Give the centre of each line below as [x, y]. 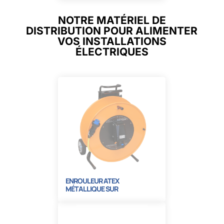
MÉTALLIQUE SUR [92, 188]
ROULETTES [84, 196]
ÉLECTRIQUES [112, 51]
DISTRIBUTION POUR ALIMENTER [112, 30]
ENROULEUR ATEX [92, 180]
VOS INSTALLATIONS [112, 41]
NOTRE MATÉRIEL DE [112, 20]
